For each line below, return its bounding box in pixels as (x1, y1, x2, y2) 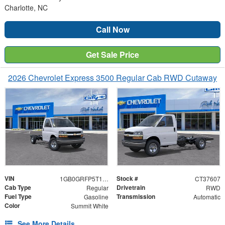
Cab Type (5, 182, 31, 192)
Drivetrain (117, 182, 145, 192)
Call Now (95, 24, 130, 36)
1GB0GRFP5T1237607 (102, 174, 108, 183)
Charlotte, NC (5, 3, 48, 13)
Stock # (117, 173, 138, 183)
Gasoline (83, 192, 108, 201)
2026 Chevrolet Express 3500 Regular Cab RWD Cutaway (8, 72, 217, 84)
